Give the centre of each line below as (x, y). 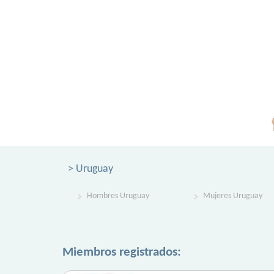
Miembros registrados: (122, 252)
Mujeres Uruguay (233, 196)
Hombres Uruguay (118, 196)
